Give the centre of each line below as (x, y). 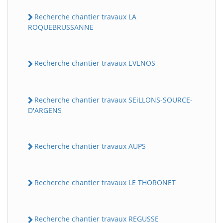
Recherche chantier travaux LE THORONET (105, 182)
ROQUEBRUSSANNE (61, 27)
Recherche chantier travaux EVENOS (95, 63)
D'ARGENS (45, 110)
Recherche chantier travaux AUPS (90, 146)
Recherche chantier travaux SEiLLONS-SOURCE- (113, 100)
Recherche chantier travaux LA (85, 17)
